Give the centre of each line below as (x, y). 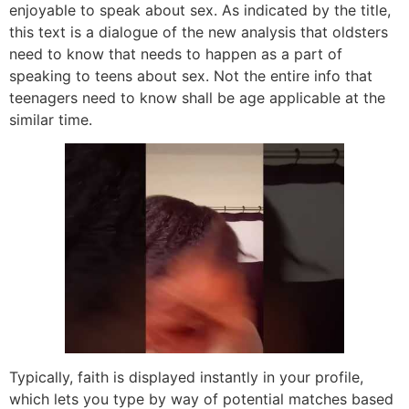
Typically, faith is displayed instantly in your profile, (186, 378)
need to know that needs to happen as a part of (176, 53)
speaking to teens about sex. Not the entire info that (191, 75)
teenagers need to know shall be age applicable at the (197, 97)
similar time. (51, 119)
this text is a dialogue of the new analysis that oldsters (199, 31)
